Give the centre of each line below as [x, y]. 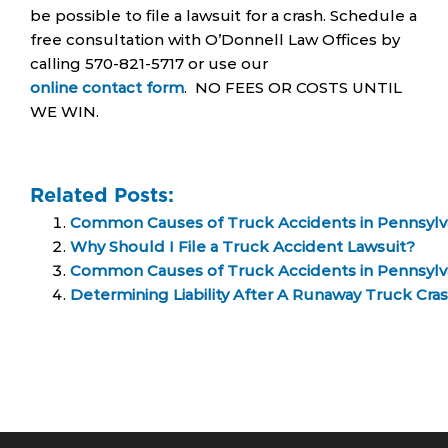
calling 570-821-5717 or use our [149, 63]
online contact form [107, 87]
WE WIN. [64, 111]
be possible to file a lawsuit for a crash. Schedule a [223, 15]
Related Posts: [102, 194]
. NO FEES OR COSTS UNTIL [293, 87]
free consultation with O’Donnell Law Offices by [215, 39]
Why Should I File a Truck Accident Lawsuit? [242, 246]
